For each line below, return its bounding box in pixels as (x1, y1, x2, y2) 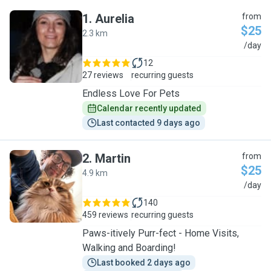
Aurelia (95, 11, 134, 26)
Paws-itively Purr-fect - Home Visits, (82, 227, 239, 239)
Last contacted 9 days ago (97, 118, 200, 128)
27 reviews (82, 70, 123, 80)
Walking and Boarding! (82, 242, 176, 253)
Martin (95, 151, 131, 166)
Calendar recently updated (97, 103, 201, 113)
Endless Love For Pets (82, 88, 180, 99)
